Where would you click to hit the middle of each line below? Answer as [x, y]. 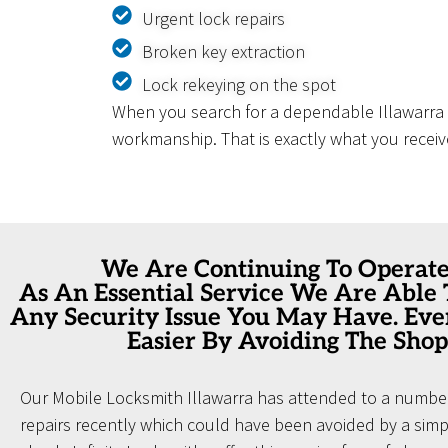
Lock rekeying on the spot [239, 85]
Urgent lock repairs [213, 19]
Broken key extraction [223, 52]
